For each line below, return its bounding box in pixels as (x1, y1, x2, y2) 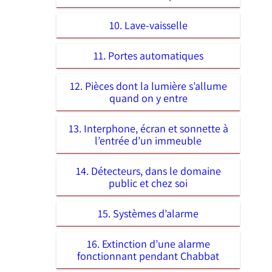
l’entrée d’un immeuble (95, 133, 202, 148)
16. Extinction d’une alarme (86, 236, 210, 251)
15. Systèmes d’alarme (98, 206, 199, 220)
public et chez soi (109, 175, 188, 190)
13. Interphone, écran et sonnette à (68, 121, 228, 135)
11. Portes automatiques (93, 48, 203, 63)
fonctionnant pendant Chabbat (77, 248, 219, 263)
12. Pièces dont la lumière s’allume (69, 78, 227, 93)
